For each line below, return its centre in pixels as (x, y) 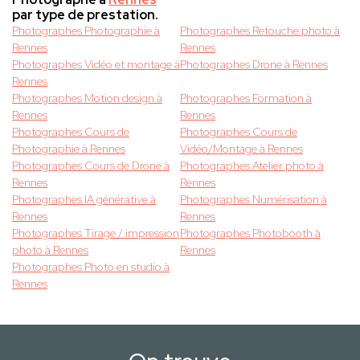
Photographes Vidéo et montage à (96, 65)
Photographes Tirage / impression (96, 233)
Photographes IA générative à (84, 200)
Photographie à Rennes (69, 149)
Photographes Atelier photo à (252, 166)
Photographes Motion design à (87, 98)
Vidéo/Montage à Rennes (241, 149)
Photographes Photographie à (86, 31)
